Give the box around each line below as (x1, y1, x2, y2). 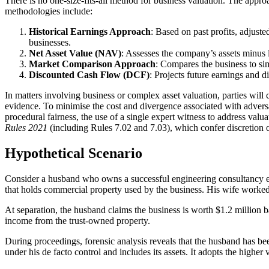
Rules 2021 (5, 122, 47, 133)
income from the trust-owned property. (5, 215, 150, 226)
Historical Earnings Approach (29, 26, 151, 37)
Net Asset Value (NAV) (29, 47, 121, 58)
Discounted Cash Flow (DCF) (29, 69, 150, 80)
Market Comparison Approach (29, 58, 156, 69)
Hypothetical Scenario (5, 145, 142, 161)
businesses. (29, 37, 71, 47)
